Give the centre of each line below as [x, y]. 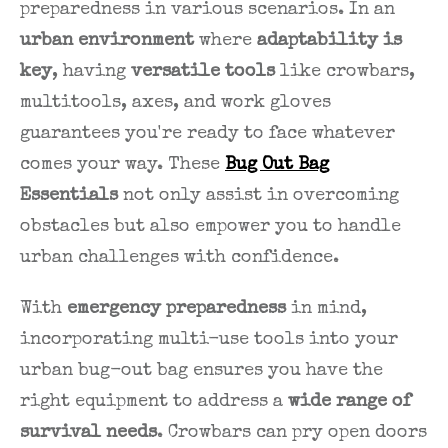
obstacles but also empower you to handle [210, 227]
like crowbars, [345, 72]
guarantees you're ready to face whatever [207, 134]
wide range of [349, 402]
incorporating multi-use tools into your [209, 340]
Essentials [69, 196]
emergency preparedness [176, 309]
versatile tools [203, 72]
